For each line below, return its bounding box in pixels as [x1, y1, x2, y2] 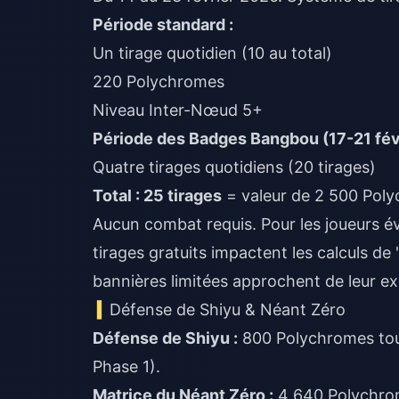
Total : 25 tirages [93, 186, 222, 205]
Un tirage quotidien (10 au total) [93, 44, 332, 62]
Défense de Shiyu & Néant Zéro [110, 300, 346, 319]
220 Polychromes [93, 72, 224, 91]
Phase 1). [93, 357, 160, 376]
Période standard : [93, 15, 233, 34]
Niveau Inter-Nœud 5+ [93, 101, 263, 119]
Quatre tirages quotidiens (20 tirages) [93, 158, 376, 176]
